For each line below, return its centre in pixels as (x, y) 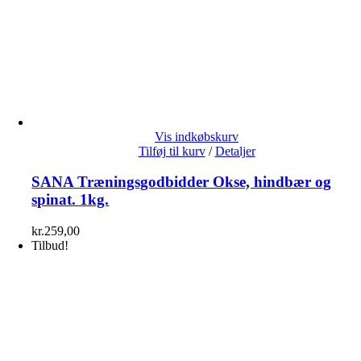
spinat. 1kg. (71, 200)
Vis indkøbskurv (197, 136)
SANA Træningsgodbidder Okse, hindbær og (182, 182)
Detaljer (235, 151)
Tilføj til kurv (172, 151)
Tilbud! (50, 246)
